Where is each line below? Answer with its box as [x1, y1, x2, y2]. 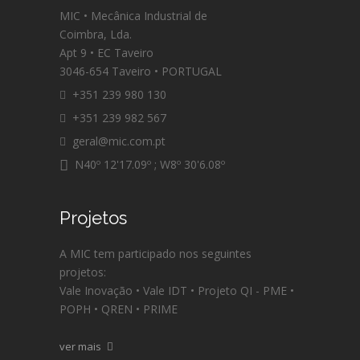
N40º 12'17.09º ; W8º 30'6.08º [68, 157, 225, 172]
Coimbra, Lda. [59, 27, 132, 42]
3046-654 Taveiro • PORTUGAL [59, 63, 222, 79]
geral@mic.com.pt [66, 133, 166, 149]
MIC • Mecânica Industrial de [59, 8, 207, 23]
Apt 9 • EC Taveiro [59, 45, 153, 60]
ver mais [59, 339, 104, 354]
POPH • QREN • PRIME [59, 301, 178, 317]
